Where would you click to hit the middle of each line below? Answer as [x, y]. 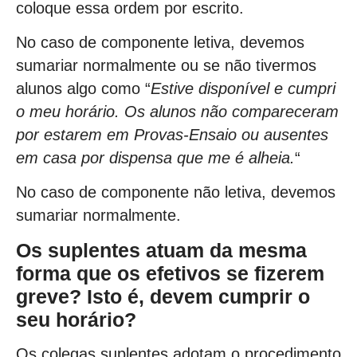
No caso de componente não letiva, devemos [176, 192]
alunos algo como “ [83, 88]
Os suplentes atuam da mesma [161, 250]
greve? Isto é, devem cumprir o [163, 296]
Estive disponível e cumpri [243, 88]
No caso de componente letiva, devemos [160, 42]
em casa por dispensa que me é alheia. [155, 157]
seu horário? [76, 319]
